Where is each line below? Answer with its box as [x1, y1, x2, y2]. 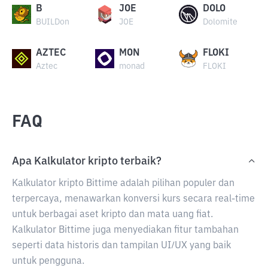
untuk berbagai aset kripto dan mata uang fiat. [12, 210, 213, 220]
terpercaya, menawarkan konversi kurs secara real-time [12, 194, 255, 204]
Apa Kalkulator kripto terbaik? [12, 156, 162, 167]
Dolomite [202, 18, 237, 26]
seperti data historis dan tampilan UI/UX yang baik [12, 241, 231, 251]
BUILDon [36, 18, 69, 26]
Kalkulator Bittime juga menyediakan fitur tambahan [12, 226, 239, 235]
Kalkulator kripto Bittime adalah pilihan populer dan [12, 179, 234, 188]
